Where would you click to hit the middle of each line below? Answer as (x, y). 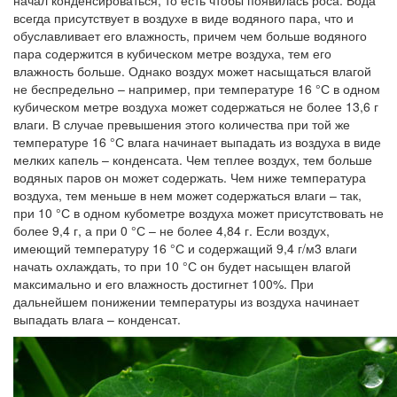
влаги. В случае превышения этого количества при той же (182, 125)
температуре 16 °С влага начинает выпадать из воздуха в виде (197, 142)
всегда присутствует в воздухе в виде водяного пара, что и (183, 18)
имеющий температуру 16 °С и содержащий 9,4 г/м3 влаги (185, 249)
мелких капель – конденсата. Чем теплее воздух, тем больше (193, 160)
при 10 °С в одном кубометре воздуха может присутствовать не (198, 213)
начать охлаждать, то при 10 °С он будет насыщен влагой (182, 266)
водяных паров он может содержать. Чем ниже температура (190, 178)
